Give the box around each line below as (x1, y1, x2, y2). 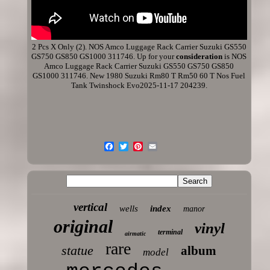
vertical (73, 201, 107, 213)
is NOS (222, 52, 247, 61)
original (53, 216, 113, 236)
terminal (157, 228, 183, 236)
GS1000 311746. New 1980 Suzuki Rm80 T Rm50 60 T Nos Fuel (33, 71, 246, 80)
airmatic (124, 230, 146, 237)
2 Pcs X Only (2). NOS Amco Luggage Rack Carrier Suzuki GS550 (31, 42, 246, 51)
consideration (176, 52, 223, 61)
